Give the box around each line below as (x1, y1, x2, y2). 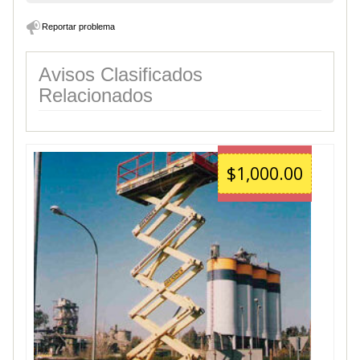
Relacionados (39, 84, 153, 106)
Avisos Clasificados (39, 63, 202, 85)
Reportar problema (42, 21, 115, 31)
